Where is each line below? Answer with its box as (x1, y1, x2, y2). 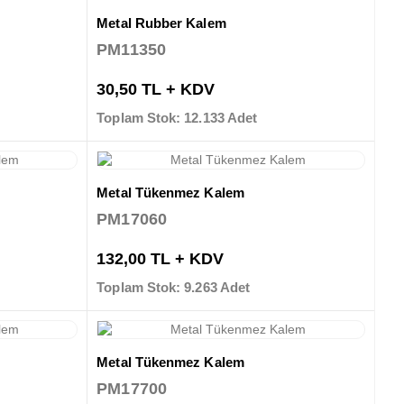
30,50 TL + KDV (96, 79, 216, 98)
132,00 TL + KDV (96, 249, 225, 268)
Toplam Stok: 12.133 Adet (96, 109, 258, 125)
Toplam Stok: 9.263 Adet (96, 279, 251, 295)
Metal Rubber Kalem (96, 14, 226, 31)
